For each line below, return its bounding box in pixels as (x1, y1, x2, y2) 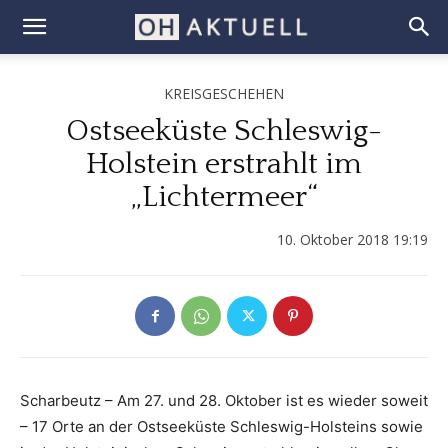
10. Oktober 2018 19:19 (277, 230, 428, 250)
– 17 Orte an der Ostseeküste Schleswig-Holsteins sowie (20, 417, 423, 437)
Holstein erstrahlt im (86, 148, 362, 181)
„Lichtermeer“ (130, 181, 318, 214)
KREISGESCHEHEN (164, 84, 284, 103)
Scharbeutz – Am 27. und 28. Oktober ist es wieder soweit (20, 391, 428, 411)
